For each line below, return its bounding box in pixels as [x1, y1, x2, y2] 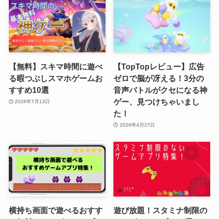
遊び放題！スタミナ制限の [113, 205, 208, 215]
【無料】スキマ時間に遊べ [8, 62, 103, 71]
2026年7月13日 [15, 99, 50, 105]
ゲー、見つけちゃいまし [113, 97, 200, 106]
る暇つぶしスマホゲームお [8, 73, 103, 83]
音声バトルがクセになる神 [113, 85, 208, 94]
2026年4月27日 [119, 122, 155, 128]
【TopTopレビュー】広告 [113, 62, 205, 71]
